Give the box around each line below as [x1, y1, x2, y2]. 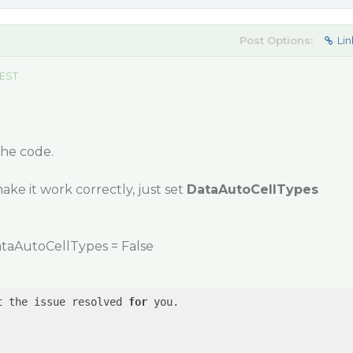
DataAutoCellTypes [186, 182, 318, 197]
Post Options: [239, 34, 313, 46]
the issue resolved [2, 295, 128, 308]
